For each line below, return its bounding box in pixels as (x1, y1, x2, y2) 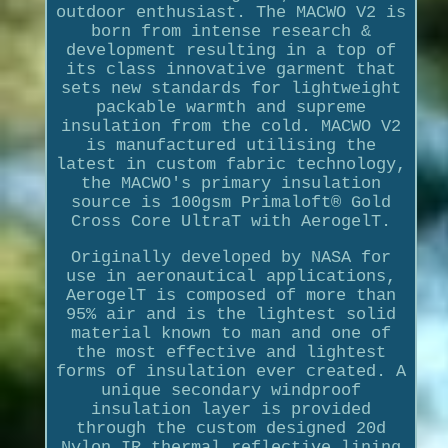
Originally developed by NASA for (70, 247, 391, 267)
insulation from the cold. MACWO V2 (60, 116, 401, 136)
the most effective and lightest (75, 342, 386, 362)
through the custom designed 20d (75, 418, 386, 438)
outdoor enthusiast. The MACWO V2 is (55, 2, 406, 22)
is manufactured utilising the (85, 135, 376, 155)
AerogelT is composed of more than (65, 285, 396, 305)
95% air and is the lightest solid (65, 304, 396, 324)
